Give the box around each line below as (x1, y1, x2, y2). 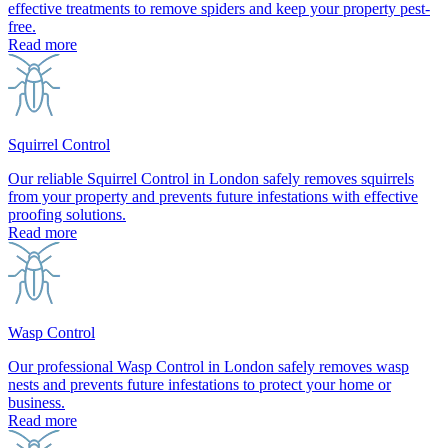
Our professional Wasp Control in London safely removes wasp (8, 357, 409, 375)
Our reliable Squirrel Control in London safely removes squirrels (8, 169, 414, 187)
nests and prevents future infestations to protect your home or (8, 375, 391, 393)
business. (8, 393, 65, 411)
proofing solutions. (8, 205, 126, 223)
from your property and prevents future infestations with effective (8, 187, 418, 205)
